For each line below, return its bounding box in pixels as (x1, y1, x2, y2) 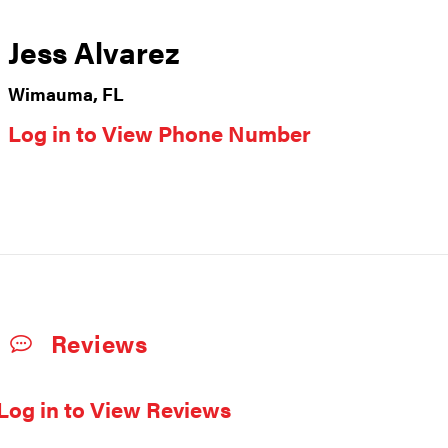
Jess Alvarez (7, 30, 180, 74)
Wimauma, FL (7, 81, 124, 107)
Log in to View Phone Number (7, 117, 311, 149)
